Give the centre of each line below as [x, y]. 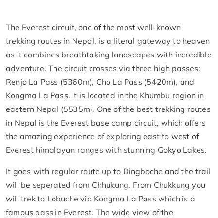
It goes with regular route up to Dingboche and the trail [108, 171]
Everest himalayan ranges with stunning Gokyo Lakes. [107, 150]
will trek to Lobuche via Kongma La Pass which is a [101, 198]
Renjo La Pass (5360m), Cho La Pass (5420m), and [100, 82]
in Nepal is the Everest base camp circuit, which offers [106, 122]
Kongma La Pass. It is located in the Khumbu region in [105, 95]
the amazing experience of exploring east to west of [102, 136]
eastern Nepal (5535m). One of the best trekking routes [108, 109]
